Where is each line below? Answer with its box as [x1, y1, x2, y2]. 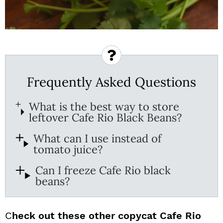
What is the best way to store [28, 100, 179, 113]
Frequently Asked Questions [27, 74, 196, 90]
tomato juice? [33, 142, 103, 156]
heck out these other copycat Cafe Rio [12, 210, 201, 222]
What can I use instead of [33, 131, 161, 145]
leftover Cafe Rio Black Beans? [28, 111, 182, 124]
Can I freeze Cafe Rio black [35, 163, 171, 177]
